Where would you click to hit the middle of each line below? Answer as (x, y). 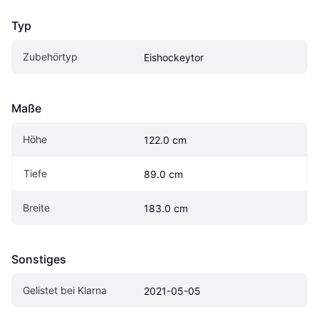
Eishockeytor (174, 58)
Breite (36, 208)
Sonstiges (39, 260)
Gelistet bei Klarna (65, 291)
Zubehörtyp (50, 57)
